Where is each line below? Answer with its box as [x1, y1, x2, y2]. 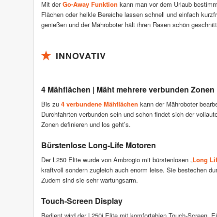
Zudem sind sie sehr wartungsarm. [41, 175, 138, 185]
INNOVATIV [56, 49, 106, 62]
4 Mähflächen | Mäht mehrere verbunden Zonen [41, 84, 215, 95]
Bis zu [41, 99, 61, 109]
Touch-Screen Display [41, 195, 123, 207]
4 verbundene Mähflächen [61, 99, 138, 109]
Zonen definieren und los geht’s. [41, 120, 131, 129]
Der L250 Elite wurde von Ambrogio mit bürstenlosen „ [41, 155, 192, 165]
